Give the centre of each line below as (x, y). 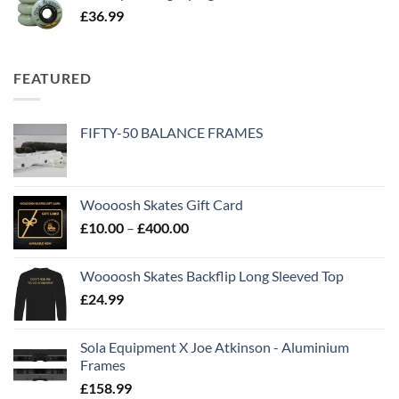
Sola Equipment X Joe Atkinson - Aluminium (215, 347)
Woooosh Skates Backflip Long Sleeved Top (212, 276)
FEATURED (53, 77)
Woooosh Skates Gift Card (162, 205)
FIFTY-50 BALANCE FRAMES (171, 133)
